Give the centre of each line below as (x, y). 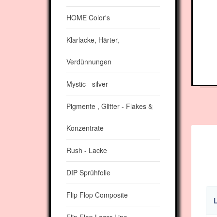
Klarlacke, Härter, (93, 40)
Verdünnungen (89, 62)
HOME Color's (88, 17)
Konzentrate (85, 128)
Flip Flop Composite (97, 195)
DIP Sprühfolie (88, 172)
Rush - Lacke (87, 150)
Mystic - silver (87, 84)
